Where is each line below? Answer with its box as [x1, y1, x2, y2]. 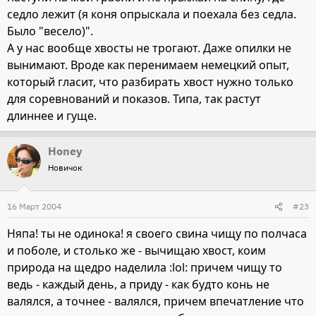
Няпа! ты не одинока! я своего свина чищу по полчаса [7, 226, 307, 241]
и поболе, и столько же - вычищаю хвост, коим [7, 243, 266, 258]
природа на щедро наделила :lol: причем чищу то [7, 260, 282, 275]
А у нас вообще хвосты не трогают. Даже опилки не [7, 40, 291, 56]
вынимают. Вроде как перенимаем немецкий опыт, [7, 57, 289, 73]
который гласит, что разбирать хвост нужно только [7, 74, 293, 90]
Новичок [48, 162, 83, 173]
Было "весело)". [7, 23, 93, 39]
